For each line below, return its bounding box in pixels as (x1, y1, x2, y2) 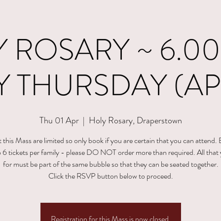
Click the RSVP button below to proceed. (48, 170, 173, 182)
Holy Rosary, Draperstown (88, 114, 182, 127)
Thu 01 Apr (39, 114, 79, 127)
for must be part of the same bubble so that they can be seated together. (2, 158, 219, 170)
